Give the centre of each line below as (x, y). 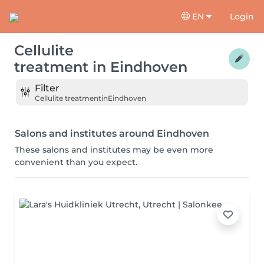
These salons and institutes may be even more (114, 150)
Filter (47, 88)
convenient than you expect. (76, 162)
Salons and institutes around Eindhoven (112, 133)
